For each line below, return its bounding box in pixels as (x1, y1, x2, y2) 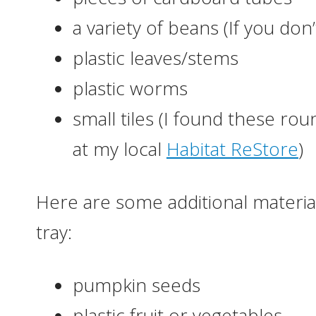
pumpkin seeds (73, 272, 200, 298)
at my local (73, 136, 166, 162)
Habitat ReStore (166, 136, 298, 162)
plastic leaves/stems (73, 45, 238, 71)
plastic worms (73, 75, 188, 101)
